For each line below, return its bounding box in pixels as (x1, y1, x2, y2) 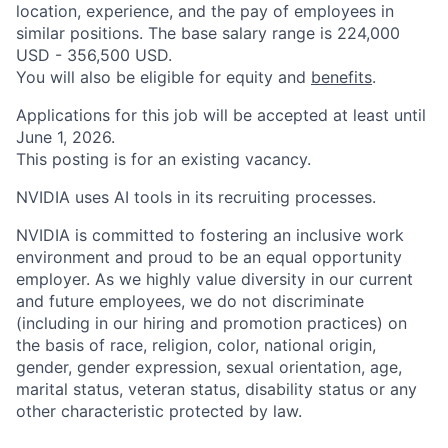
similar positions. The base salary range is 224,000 (16, 23, 400, 43)
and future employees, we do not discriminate (16, 291, 364, 311)
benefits (311, 67, 372, 87)
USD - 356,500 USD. (16, 45, 172, 65)
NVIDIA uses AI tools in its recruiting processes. (16, 187, 376, 207)
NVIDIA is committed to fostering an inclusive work (16, 225, 404, 245)
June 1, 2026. (16, 127, 115, 147)
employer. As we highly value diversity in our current (16, 269, 413, 289)
